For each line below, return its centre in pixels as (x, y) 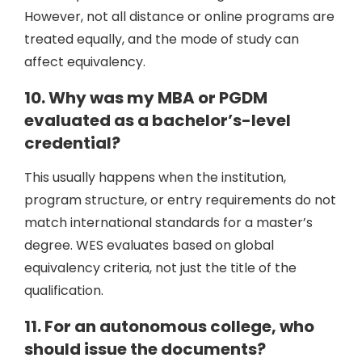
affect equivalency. (85, 62)
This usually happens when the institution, (155, 177)
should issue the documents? (145, 349)
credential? (72, 143)
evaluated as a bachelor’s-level (158, 120)
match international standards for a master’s (168, 223)
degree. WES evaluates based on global (149, 245)
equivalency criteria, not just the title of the (160, 268)
